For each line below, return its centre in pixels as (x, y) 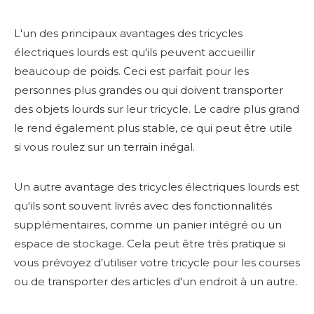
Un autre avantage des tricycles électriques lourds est (157, 186)
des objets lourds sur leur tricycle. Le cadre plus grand (157, 109)
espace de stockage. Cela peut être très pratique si (150, 243)
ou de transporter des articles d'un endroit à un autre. (156, 281)
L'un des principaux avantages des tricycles (128, 33)
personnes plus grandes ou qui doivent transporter (149, 90)
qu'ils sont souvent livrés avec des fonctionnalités (143, 205)
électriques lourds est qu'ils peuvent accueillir (135, 52)
